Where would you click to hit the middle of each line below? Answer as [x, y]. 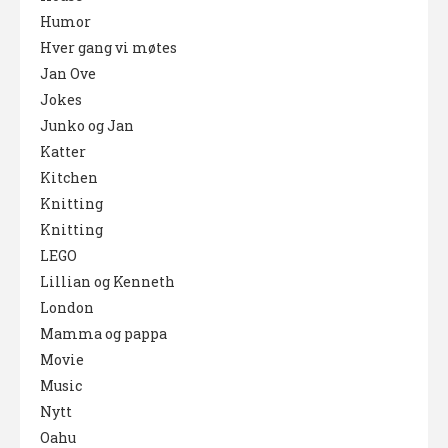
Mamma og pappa [103, 333]
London [67, 307]
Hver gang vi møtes [108, 47]
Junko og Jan [87, 125]
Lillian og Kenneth [107, 281]
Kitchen [69, 177]
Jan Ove [68, 73]
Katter [63, 151]
